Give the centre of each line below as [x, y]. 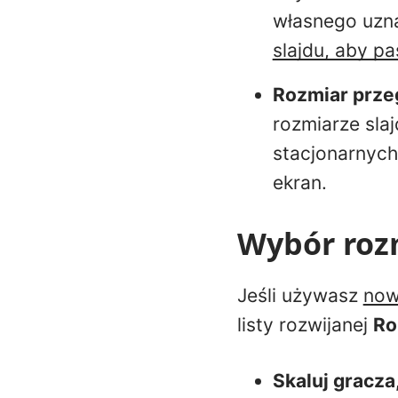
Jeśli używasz [300, 295]
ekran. [299, 182]
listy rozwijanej [305, 324]
